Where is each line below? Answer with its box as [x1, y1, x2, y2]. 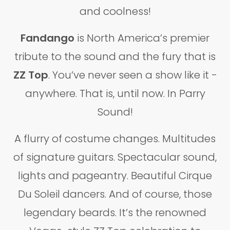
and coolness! [79, 4, 151, 18]
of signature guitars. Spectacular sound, [13, 150, 217, 164]
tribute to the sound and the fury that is [14, 49, 216, 64]
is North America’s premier [74, 31, 209, 45]
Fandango [21, 31, 74, 45]
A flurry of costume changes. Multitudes [14, 131, 216, 146]
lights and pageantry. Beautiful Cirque [18, 168, 212, 183]
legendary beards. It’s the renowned [24, 205, 206, 220]
